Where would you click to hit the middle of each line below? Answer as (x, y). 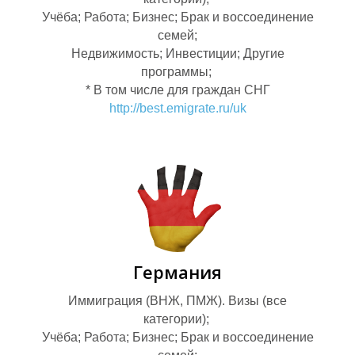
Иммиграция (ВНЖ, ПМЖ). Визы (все (177, 301)
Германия (177, 272)
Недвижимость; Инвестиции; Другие (177, 54)
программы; (177, 72)
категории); (177, 319)
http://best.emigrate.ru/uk (177, 109)
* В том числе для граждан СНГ (177, 90)
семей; (177, 36)
